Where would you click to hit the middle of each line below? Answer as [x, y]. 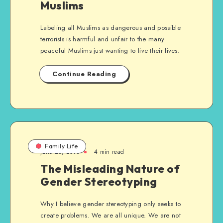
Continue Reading [84, 74]
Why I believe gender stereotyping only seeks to [111, 204]
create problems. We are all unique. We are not [111, 215]
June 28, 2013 [60, 152]
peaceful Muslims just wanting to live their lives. [110, 51]
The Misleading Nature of [110, 169]
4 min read [109, 152]
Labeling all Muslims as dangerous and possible [111, 28]
